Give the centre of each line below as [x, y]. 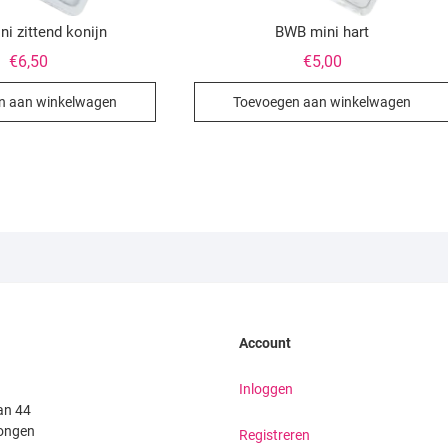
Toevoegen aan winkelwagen [322, 102]
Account [265, 343]
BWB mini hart [322, 32]
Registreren [274, 435]
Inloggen [266, 389]
